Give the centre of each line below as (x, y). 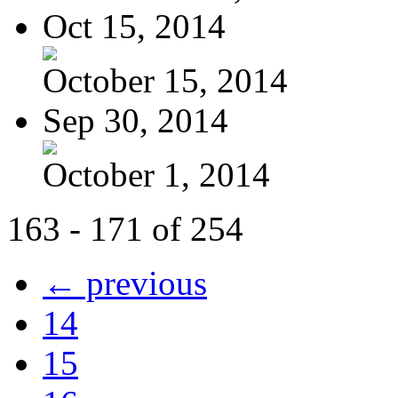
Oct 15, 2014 (134, 26)
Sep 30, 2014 (135, 120)
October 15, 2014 (165, 80)
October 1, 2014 (156, 174)
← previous (125, 283)
